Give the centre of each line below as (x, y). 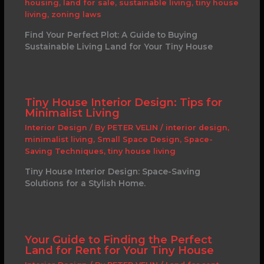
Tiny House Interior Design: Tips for (123, 103)
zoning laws (76, 14)
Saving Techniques (64, 151)
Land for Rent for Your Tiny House (119, 250)
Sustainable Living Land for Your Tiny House (118, 46)
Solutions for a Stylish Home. (85, 184)
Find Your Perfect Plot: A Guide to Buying (111, 34)
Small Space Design (138, 140)
